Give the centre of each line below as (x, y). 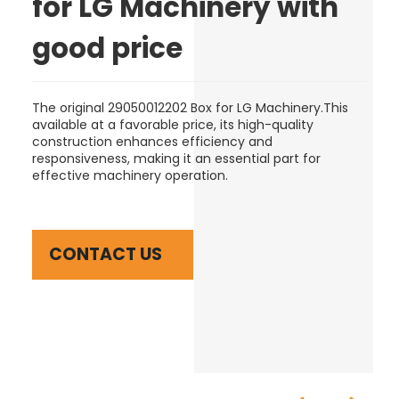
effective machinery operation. (132, 175)
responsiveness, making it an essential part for (177, 158)
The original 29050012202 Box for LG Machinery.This (191, 107)
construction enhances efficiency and (153, 141)
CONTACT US (106, 254)
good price (108, 48)
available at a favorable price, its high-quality (173, 124)
